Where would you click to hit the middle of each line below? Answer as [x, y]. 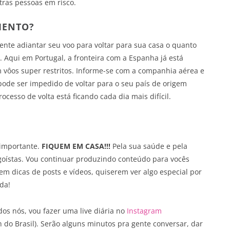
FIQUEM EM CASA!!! [76, 146]
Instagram [144, 211]
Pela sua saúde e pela [149, 146]
